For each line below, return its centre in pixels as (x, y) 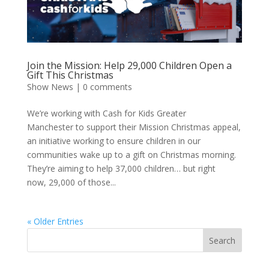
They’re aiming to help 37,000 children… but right (121, 168)
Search (222, 240)
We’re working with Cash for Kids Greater (106, 113)
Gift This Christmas (70, 75)
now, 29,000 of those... (71, 182)
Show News (50, 86)
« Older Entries (55, 221)
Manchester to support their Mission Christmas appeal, (134, 127)
